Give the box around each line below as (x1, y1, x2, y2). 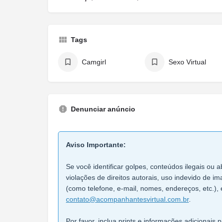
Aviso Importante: (66, 141, 126, 149)
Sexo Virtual (168, 58, 206, 66)
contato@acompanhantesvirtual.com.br (66, 195, 189, 203)
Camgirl (82, 58, 106, 66)
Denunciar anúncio (71, 105, 135, 113)
